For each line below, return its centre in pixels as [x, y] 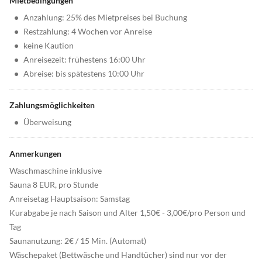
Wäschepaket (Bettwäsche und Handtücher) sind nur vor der [118, 255]
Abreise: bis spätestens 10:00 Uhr [84, 74]
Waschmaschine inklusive [56, 171]
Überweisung [47, 122]
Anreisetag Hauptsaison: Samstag [70, 199]
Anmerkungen [35, 154]
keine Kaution [49, 46]
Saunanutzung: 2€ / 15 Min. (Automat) [78, 241]
